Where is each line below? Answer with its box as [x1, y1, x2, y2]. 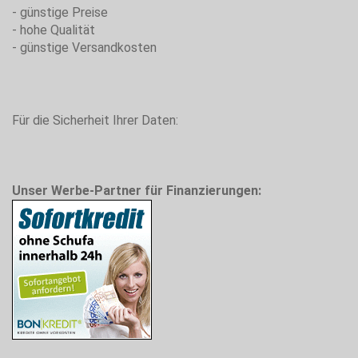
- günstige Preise [12, 4, 108, 20]
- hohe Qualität [12, 22, 95, 38]
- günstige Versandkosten [12, 39, 157, 55]
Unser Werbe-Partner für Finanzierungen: [12, 182, 261, 198]
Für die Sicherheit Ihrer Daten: [12, 112, 178, 128]
